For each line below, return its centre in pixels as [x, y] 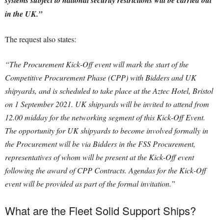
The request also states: [41, 39]
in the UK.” [24, 14]
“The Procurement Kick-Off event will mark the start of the [97, 64]
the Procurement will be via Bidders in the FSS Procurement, [100, 144]
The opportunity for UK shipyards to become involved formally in [107, 130]
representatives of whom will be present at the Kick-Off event [99, 157]
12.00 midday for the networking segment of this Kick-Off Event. [105, 117]
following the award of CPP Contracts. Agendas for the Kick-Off [106, 170]
